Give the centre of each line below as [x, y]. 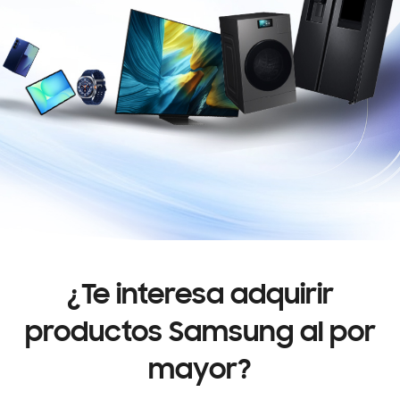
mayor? [200, 372]
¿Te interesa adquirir [200, 297]
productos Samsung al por [200, 334]
